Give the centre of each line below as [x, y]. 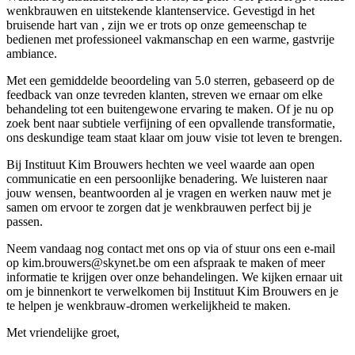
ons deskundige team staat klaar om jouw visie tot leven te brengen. [174, 137]
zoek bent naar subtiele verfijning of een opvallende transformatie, [171, 123]
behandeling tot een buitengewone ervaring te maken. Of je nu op [170, 109]
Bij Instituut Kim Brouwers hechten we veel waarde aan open [160, 164]
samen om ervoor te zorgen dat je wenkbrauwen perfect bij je [159, 207]
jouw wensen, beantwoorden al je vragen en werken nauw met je [169, 193]
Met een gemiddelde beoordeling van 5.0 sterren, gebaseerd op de [170, 80]
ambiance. [32, 53]
